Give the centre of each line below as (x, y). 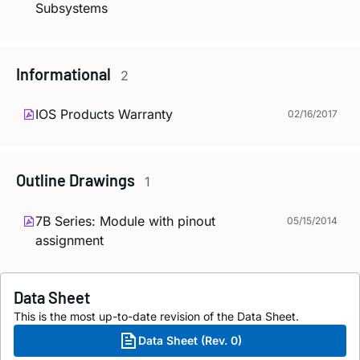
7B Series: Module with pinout (125, 221)
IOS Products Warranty (104, 115)
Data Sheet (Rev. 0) (190, 340)
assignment (70, 240)
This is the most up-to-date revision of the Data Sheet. (156, 316)
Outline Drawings (77, 180)
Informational (65, 74)
